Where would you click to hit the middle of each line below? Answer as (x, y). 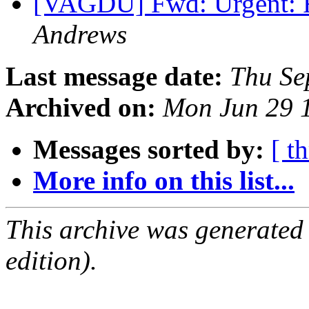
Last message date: (114, 77)
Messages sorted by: (149, 150)
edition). (51, 261)
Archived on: (81, 108)
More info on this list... (164, 181)
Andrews (80, 34)
